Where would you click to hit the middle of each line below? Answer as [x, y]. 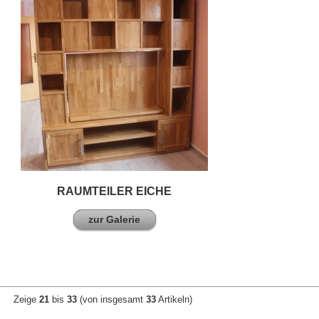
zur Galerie [114, 219]
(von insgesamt [111, 299]
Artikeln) [174, 299]
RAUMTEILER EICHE [114, 191]
